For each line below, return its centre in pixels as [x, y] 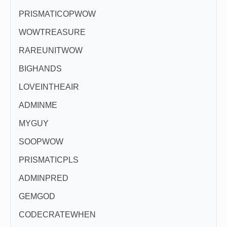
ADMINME [38, 105]
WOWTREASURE [52, 32]
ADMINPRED [44, 178]
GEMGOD [37, 196]
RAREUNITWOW [51, 50]
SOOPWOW [41, 142]
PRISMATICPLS [49, 160]
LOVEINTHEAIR [49, 87]
